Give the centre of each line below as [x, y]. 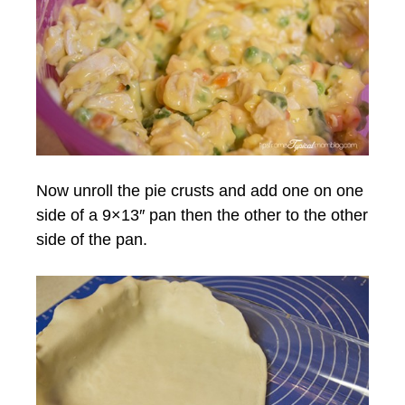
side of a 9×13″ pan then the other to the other [202, 216]
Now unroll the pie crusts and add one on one [200, 191]
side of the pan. [92, 240]
